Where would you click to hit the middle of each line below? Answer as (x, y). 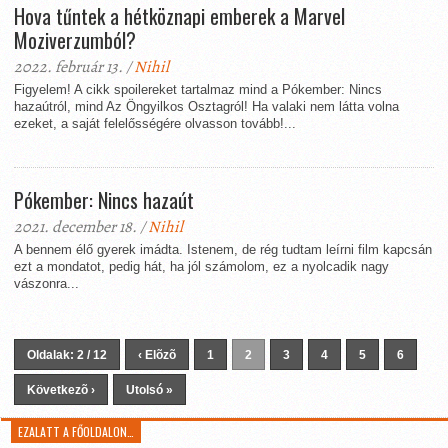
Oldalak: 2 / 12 (67, 355)
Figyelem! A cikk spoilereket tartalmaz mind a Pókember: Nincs (198, 89)
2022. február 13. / (74, 67)
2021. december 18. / (81, 227)
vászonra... (46, 283)
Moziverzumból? (75, 40)
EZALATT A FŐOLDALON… (76, 431)
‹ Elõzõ (157, 355)
